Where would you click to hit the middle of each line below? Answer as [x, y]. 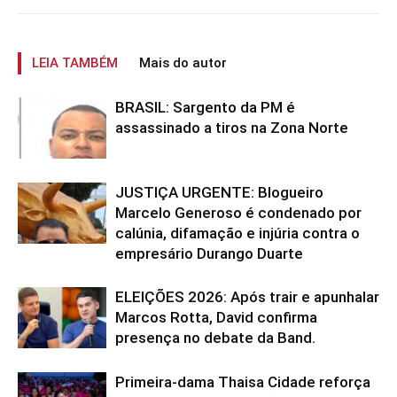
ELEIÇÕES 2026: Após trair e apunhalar [247, 297]
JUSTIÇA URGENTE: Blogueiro [219, 192]
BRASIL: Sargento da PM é [205, 107]
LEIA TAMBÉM [75, 63]
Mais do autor [183, 63]
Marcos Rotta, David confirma [216, 317]
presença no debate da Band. [215, 338]
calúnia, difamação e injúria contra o [237, 233]
